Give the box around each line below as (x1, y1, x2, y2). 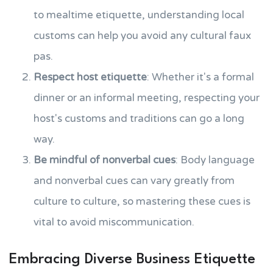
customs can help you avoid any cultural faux (34, 29, 251, 42)
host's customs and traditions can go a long (34, 112, 244, 125)
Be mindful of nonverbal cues (34, 154, 175, 166)
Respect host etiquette (34, 71, 147, 83)
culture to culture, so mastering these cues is (34, 195, 250, 208)
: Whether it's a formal (147, 71, 254, 83)
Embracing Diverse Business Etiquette (9, 252, 255, 267)
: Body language (175, 154, 255, 166)
